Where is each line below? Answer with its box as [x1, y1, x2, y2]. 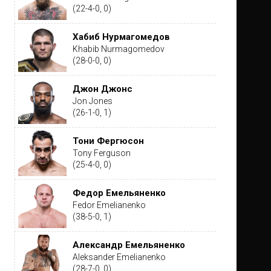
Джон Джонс [72, 83, 132, 94]
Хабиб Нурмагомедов [72, 31, 170, 42]
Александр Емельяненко [72, 240, 185, 250]
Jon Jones [72, 96, 113, 106]
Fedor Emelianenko [72, 200, 146, 210]
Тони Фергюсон [72, 135, 144, 146]
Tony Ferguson [72, 148, 131, 158]
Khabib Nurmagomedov [72, 44, 165, 54]
